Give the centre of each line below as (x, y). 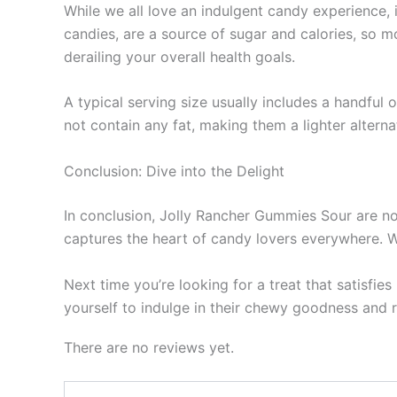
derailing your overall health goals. (179, 56)
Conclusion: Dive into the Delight (174, 171)
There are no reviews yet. (149, 347)
